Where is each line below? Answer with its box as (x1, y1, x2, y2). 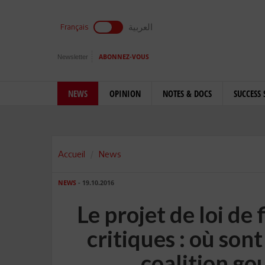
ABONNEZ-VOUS (99, 53, 149, 61)
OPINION (109, 88, 141, 99)
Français (60, 22, 88, 31)
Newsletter (57, 53, 88, 60)
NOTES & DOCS (163, 88, 212, 99)
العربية (128, 21, 153, 32)
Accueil (58, 148, 85, 159)
